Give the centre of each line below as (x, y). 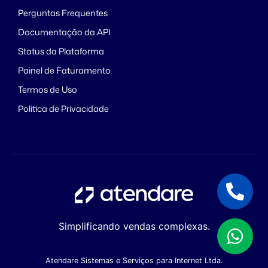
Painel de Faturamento (64, 71)
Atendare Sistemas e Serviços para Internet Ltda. (134, 261)
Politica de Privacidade (63, 109)
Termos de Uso (48, 90)
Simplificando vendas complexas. (134, 226)
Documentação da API (64, 32)
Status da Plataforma (61, 51)
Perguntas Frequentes (63, 13)
